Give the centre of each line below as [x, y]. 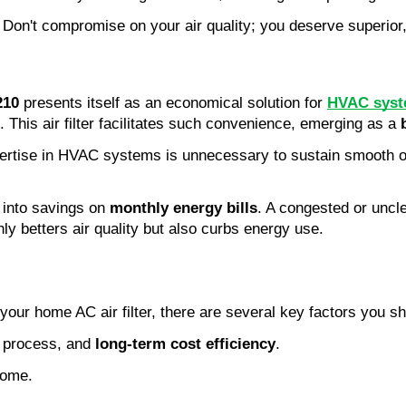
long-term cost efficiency [185, 343]
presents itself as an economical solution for [173, 102]
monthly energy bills [184, 208]
